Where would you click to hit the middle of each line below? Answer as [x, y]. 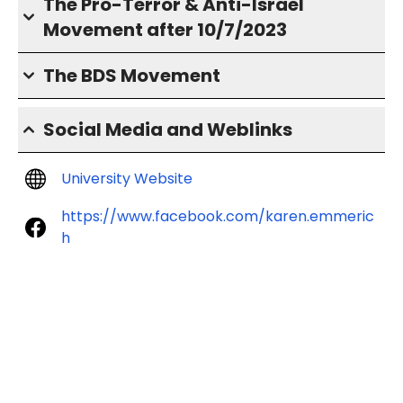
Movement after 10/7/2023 [165, 30]
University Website [127, 179]
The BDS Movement [132, 76]
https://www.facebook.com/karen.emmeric [218, 216]
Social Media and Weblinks [168, 130]
